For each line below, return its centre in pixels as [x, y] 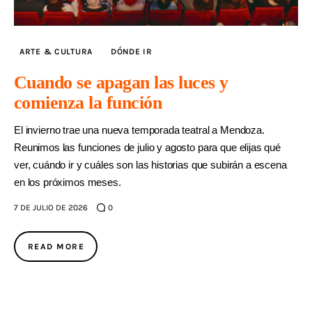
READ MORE [56, 246]
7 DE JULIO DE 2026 [51, 207]
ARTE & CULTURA [56, 52]
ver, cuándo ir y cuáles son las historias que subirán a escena [150, 165]
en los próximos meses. [68, 182]
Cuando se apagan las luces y [121, 83]
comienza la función [88, 103]
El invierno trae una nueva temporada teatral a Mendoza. [139, 130]
